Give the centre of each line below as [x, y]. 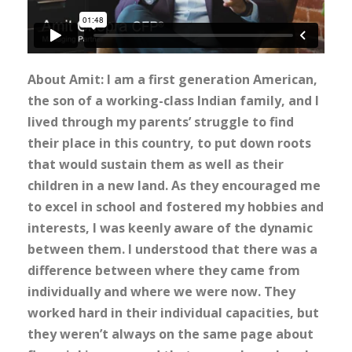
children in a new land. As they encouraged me [174, 186]
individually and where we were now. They [161, 292]
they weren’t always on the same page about [170, 334]
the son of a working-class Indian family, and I [173, 101]
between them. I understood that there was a [172, 249]
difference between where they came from [164, 271]
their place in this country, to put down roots [169, 143]
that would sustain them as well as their [156, 165]
